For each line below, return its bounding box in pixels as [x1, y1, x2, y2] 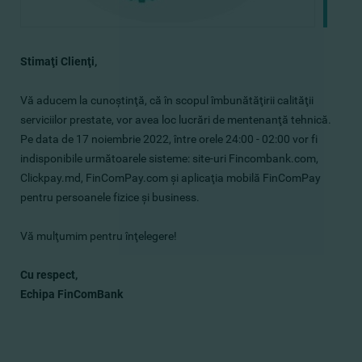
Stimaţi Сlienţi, [20, 55, 97, 68]
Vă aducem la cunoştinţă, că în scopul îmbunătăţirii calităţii [20, 94, 314, 107]
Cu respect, [20, 268, 78, 281]
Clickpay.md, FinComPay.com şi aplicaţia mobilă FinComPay [20, 171, 321, 184]
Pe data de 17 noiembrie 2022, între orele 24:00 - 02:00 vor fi [20, 133, 318, 145]
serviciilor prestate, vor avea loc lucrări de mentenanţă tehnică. [20, 113, 331, 126]
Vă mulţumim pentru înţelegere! [20, 229, 177, 242]
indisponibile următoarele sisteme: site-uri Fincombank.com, [20, 152, 318, 165]
